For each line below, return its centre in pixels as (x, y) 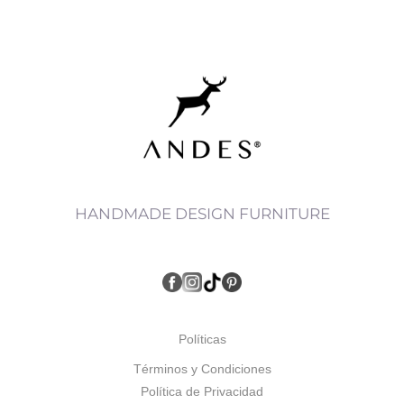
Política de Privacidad (202, 391)
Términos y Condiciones (202, 368)
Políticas (202, 339)
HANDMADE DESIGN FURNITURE (202, 213)
